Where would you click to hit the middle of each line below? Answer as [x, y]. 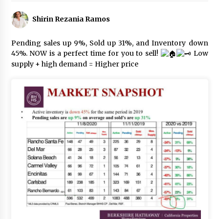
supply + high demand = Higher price [75, 64]
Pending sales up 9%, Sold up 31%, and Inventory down [109, 43]
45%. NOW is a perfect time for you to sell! [86, 53]
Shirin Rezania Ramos [71, 19]
